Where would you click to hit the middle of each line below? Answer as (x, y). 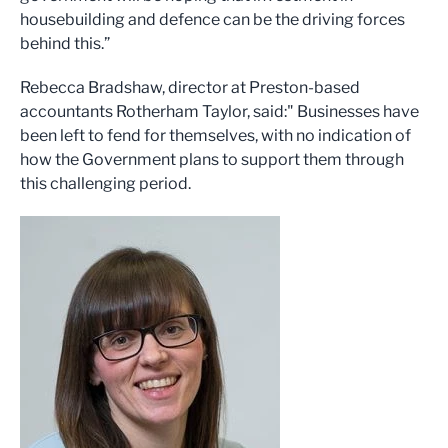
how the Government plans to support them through (212, 160)
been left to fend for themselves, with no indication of (215, 136)
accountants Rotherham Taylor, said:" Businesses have (219, 112)
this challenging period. (105, 184)
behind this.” (65, 44)
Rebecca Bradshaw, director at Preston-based (190, 88)
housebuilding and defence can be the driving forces (212, 20)
